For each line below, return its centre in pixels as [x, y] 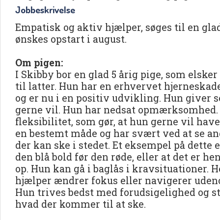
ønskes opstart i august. [71, 39]
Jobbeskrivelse [45, 9]
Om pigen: [39, 62]
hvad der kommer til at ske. [81, 204]
